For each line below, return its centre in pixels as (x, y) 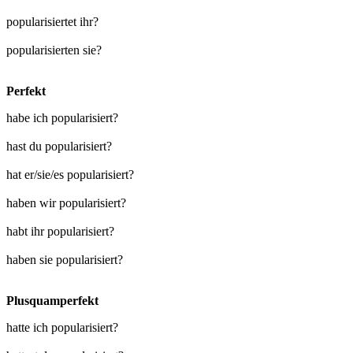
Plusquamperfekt (52, 300)
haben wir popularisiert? (66, 203)
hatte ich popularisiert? (62, 327)
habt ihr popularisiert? (60, 231)
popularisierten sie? (54, 50)
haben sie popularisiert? (65, 259)
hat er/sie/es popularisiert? (70, 174)
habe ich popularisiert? (62, 117)
